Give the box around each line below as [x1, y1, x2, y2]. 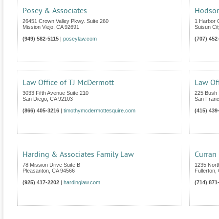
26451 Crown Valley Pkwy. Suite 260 [22, 18, 109, 24]
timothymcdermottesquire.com [64, 108, 135, 114]
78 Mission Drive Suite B [22, 162, 80, 168]
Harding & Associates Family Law [22, 150, 134, 159]
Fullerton [195, 168, 215, 174]
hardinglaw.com [64, 179, 100, 186]
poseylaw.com [63, 36, 97, 42]
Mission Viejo [22, 24, 53, 30]
